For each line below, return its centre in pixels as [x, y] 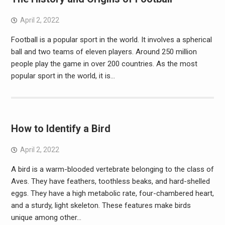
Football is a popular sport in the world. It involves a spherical [111, 40]
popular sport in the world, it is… [63, 76]
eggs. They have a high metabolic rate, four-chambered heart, [112, 193]
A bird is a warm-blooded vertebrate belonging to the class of [112, 169]
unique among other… [46, 217]
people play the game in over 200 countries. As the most [104, 64]
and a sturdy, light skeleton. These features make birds [101, 205]
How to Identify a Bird [61, 129]
